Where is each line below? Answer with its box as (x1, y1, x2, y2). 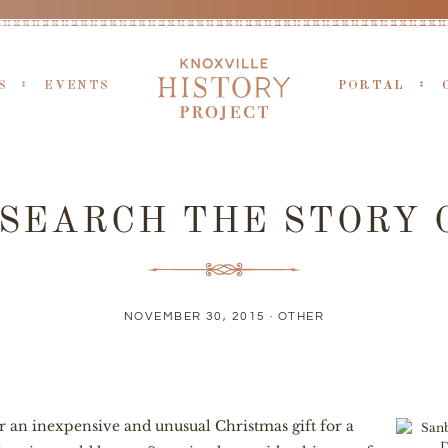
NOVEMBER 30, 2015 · (123, 310, 278, 323)
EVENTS (44, 79, 110, 92)
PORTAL (338, 79, 405, 92)
